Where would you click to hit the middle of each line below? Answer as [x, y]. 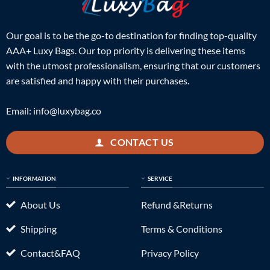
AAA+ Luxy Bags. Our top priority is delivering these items [125, 50]
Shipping [38, 228]
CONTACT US [142, 142]
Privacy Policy [170, 253]
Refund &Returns [177, 204]
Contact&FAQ [50, 253]
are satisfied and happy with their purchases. [97, 80]
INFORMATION [34, 178]
